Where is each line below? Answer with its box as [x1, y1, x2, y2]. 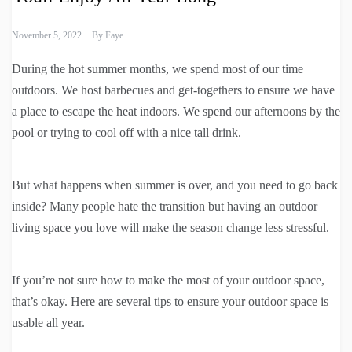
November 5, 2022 [12, 30, 82, 42]
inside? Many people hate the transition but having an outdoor [12, 200, 317, 214]
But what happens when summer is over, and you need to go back [12, 178, 338, 192]
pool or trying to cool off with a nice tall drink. [12, 126, 241, 140]
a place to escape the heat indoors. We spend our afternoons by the [12, 104, 340, 119]
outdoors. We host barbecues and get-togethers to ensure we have [12, 83, 335, 97]
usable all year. [12, 316, 85, 330]
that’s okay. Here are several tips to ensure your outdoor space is [12, 295, 328, 309]
